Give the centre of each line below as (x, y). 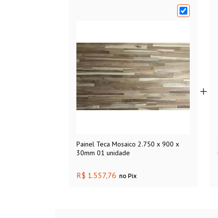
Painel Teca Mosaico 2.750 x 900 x (127, 144)
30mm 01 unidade (103, 153)
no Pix (128, 176)
